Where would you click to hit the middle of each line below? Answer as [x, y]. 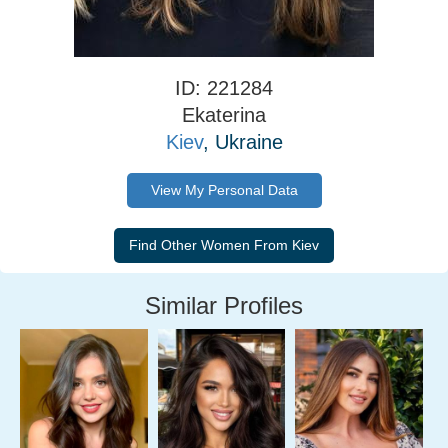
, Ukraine [242, 142]
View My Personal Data [224, 190]
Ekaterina [224, 115]
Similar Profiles [224, 305]
